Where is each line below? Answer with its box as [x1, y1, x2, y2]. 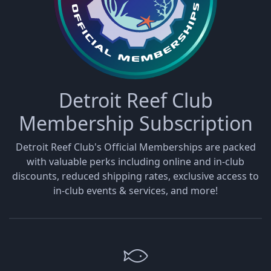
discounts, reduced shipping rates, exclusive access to [12, 169, 259, 183]
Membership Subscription [18, 110, 253, 137]
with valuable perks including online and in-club [27, 155, 244, 169]
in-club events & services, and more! [53, 184, 218, 198]
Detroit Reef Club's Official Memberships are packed [15, 140, 256, 154]
